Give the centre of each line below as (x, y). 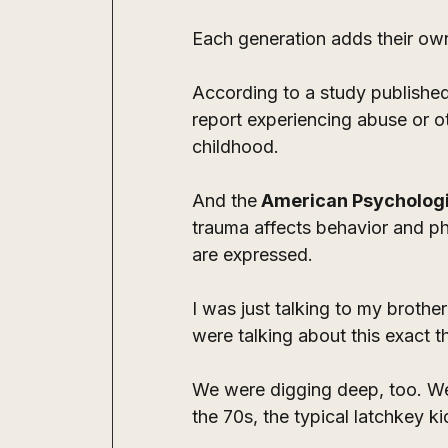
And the (224, 201)
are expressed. (252, 255)
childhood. (235, 147)
